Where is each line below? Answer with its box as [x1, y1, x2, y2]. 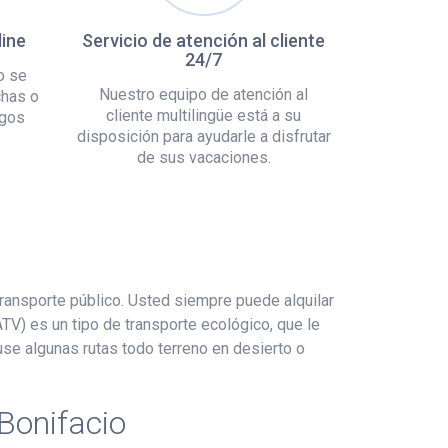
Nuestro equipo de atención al [99, 84, 308, 104]
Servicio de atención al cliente [82, 29, 325, 51]
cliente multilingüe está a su [106, 105, 301, 125]
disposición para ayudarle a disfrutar [76, 126, 331, 146]
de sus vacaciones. [136, 147, 271, 167]
